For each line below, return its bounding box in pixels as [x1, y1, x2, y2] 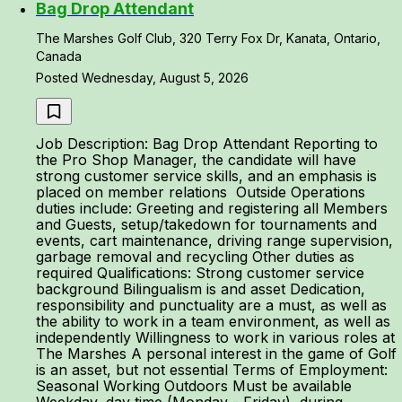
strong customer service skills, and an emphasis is [36, 167, 377, 185]
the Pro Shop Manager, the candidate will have [36, 151, 356, 169]
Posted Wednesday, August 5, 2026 [36, 70, 249, 85]
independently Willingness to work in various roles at [36, 328, 395, 346]
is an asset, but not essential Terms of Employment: [36, 361, 388, 379]
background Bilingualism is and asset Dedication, [36, 280, 365, 298]
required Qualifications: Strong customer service [36, 264, 364, 282]
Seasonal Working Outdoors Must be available [36, 377, 352, 395]
